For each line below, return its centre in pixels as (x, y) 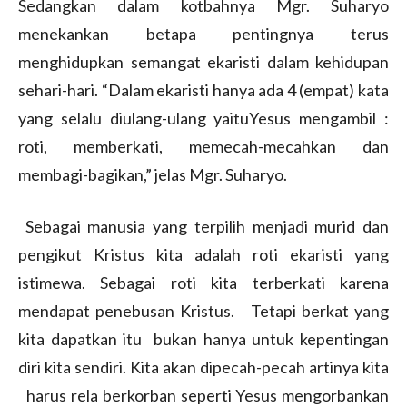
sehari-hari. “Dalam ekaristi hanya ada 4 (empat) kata (203, 89)
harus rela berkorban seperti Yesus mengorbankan (203, 395)
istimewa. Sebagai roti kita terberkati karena (203, 282)
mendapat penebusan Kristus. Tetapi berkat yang (203, 310)
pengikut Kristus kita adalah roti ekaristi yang (203, 254)
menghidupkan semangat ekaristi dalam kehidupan (203, 61)
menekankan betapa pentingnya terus (203, 33)
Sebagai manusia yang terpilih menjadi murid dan (203, 226)
